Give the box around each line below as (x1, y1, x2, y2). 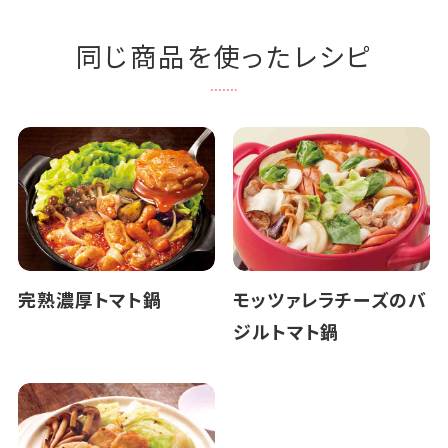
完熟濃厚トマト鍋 (17, 285, 163, 312)
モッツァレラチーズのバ (232, 285, 427, 312)
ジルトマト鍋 (232, 317, 340, 344)
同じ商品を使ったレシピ (75, 36, 373, 75)
